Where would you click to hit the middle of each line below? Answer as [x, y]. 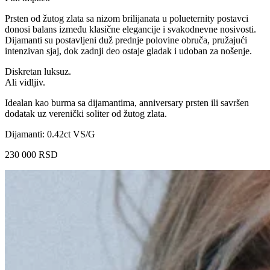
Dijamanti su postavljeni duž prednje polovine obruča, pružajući [126, 40]
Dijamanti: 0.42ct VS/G [50, 134]
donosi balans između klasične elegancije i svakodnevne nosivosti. [130, 29]
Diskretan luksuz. [38, 71]
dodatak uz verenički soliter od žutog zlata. [86, 113]
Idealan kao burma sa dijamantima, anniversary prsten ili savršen [127, 102]
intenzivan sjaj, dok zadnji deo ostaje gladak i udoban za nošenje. [128, 51]
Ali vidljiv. [25, 82]
